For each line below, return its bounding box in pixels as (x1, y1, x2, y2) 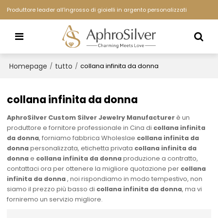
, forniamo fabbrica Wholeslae (39, 133, 137, 143)
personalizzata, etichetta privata (29, 144, 135, 153)
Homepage (9, 61, 48, 71)
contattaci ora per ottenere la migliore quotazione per (7, 164, 181, 174)
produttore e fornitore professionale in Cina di (7, 123, 154, 133)
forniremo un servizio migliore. (7, 195, 103, 204)
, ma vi (182, 184, 202, 194)
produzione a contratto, (122, 154, 199, 163)
